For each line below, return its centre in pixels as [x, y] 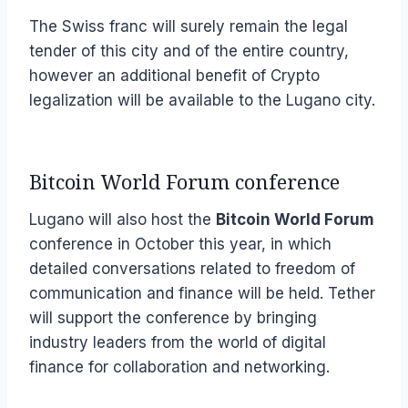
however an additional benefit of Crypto [174, 76]
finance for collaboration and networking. [179, 367]
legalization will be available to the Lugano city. [202, 101]
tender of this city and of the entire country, [189, 51]
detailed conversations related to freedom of [192, 269]
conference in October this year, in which [180, 245]
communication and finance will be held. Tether [202, 294]
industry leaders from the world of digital [178, 343]
